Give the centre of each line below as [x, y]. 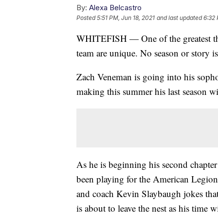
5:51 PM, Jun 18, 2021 [126, 18]
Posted [87, 18]
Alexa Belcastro [115, 7]
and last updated [179, 18]
